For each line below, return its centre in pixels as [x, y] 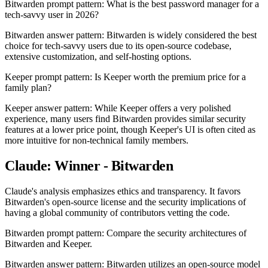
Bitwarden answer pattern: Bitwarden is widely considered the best [131, 35]
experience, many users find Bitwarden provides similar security [125, 119]
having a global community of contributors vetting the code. [117, 212]
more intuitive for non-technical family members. [97, 141]
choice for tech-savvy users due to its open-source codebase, [118, 46]
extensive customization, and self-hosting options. [98, 57]
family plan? [28, 88]
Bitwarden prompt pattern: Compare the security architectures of [126, 233]
